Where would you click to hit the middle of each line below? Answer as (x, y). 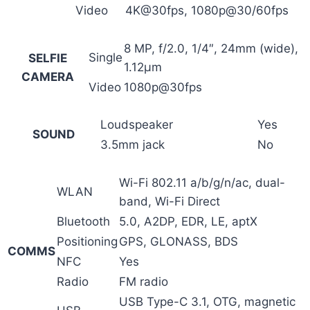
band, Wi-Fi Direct (170, 201)
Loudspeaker (137, 125)
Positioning (87, 241)
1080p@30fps (163, 87)
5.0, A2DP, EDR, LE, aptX (188, 221)
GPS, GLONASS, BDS (179, 241)
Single (106, 57)
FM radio (144, 281)
